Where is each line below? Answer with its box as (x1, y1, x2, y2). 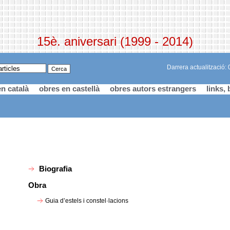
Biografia (39, 164, 72, 173)
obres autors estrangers (109, 84, 196, 93)
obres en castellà (39, 84, 100, 93)
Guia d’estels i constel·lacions (45, 197, 129, 204)
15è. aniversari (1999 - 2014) (37, 34, 193, 49)
